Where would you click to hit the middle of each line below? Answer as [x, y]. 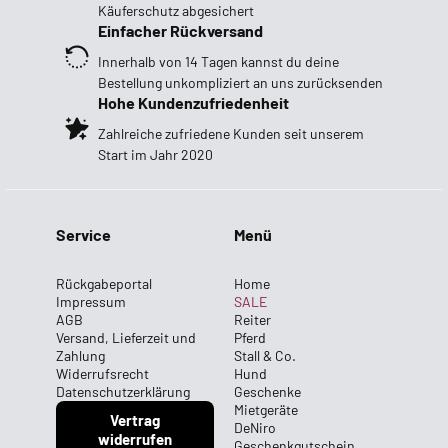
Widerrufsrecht [102, 373]
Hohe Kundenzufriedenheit [193, 102]
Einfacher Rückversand [180, 30]
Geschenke [267, 391]
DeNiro [255, 427]
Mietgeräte [266, 409]
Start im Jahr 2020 [155, 154]
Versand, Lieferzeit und [126, 337]
